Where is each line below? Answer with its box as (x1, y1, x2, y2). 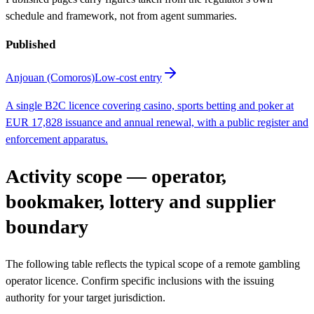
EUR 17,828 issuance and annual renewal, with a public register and (6, 116, 308, 128)
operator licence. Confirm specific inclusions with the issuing (6, 275, 274, 287)
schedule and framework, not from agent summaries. (6, 9, 237, 22)
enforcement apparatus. (6, 132, 108, 145)
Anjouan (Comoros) (6, 71, 95, 83)
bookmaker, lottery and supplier (6, 191, 275, 213)
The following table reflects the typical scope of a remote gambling (6, 258, 300, 271)
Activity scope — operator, (6, 165, 226, 188)
